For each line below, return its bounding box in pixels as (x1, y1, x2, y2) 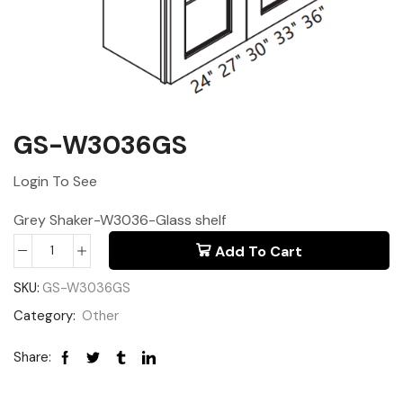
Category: (13, 307, 79, 326)
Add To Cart (215, 241, 302, 261)
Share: (13, 348, 51, 367)
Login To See (13, 171, 97, 191)
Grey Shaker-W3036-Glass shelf (13, 210, 227, 230)
